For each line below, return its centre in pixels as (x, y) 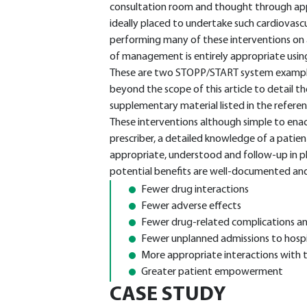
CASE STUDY (168, 295)
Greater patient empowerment (212, 272)
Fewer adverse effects (191, 206)
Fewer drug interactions (195, 190)
